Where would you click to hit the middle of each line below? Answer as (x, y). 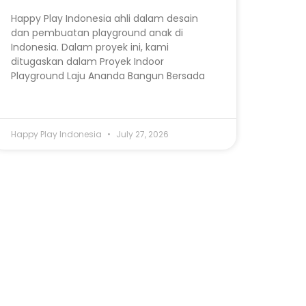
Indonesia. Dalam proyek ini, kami (90, 47)
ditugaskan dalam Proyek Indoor (87, 61)
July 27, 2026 (141, 134)
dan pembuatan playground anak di (97, 32)
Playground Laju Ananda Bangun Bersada (108, 75)
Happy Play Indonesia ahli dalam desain (105, 18)
